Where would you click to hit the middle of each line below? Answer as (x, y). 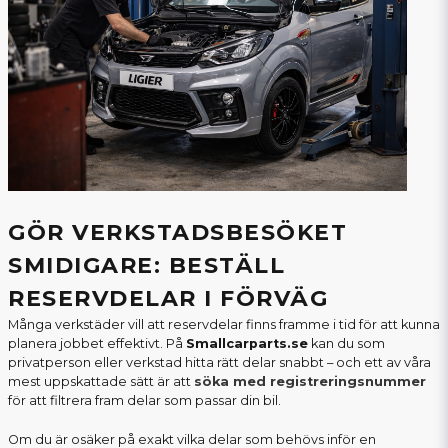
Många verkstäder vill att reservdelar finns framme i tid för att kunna (224, 325)
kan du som (346, 344)
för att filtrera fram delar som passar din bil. (144, 401)
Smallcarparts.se (247, 344)
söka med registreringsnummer (310, 382)
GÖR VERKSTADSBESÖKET (177, 233)
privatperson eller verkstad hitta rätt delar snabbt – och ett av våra (219, 363)
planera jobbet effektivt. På (97, 344)
